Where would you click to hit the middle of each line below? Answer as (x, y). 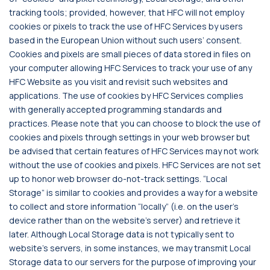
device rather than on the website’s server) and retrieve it (125, 220)
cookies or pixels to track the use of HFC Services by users (126, 26)
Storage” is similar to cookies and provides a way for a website (133, 193)
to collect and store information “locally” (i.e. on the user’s (124, 206)
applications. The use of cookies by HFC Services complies (126, 96)
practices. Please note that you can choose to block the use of (135, 123)
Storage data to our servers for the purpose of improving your (133, 262)
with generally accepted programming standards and (115, 109)
